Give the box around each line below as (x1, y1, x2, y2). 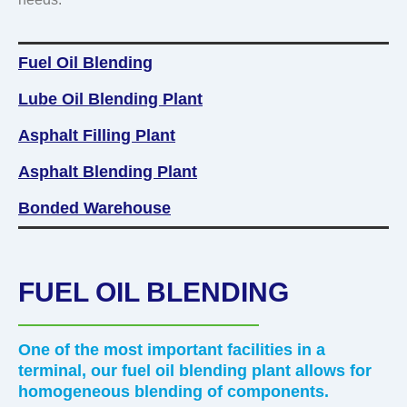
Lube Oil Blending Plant (18, 90, 203, 109)
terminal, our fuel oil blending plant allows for (18, 362, 372, 381)
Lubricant (183, 13, 237, 27)
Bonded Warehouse (18, 199, 171, 218)
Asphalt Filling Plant (18, 126, 175, 145)
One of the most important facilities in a (18, 341, 325, 360)
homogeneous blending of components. (18, 382, 329, 402)
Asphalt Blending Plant (18, 163, 197, 182)
